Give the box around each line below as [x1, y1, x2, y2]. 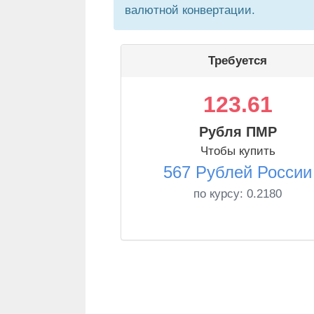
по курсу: [193, 187, 247, 200]
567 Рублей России [163, 163, 312, 182]
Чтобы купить [200, 144, 275, 158]
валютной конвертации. [125, 4, 255, 17]
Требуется [208, 54, 267, 67]
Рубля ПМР [198, 124, 277, 139]
